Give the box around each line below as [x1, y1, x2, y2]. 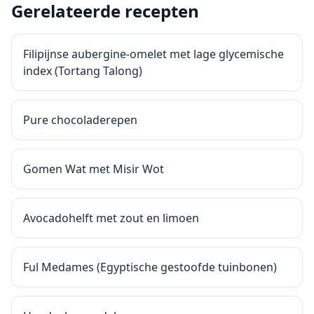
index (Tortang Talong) [23, 63, 142, 78]
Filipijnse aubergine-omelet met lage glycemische [23, 46, 284, 62]
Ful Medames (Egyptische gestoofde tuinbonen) [23, 259, 277, 275]
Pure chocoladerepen [23, 112, 137, 128]
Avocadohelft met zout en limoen [23, 210, 199, 226]
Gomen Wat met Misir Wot [23, 161, 164, 177]
